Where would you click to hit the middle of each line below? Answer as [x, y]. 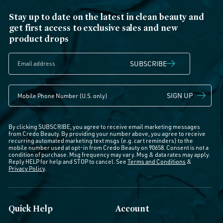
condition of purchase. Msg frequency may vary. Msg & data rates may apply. [109, 154]
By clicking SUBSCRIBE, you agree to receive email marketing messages [104, 126]
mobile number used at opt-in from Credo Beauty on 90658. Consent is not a [109, 147]
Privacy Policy [27, 168]
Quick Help [31, 208]
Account [132, 208]
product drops [39, 38]
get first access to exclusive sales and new [93, 27]
